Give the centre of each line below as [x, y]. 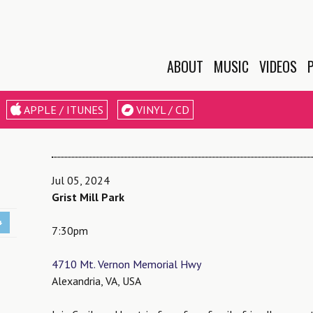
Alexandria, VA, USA [96, 281]
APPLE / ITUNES [63, 110]
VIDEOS [278, 66]
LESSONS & [209, 150]
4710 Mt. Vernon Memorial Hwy [126, 264]
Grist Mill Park [88, 197]
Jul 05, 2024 [81, 180]
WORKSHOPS [214, 164]
